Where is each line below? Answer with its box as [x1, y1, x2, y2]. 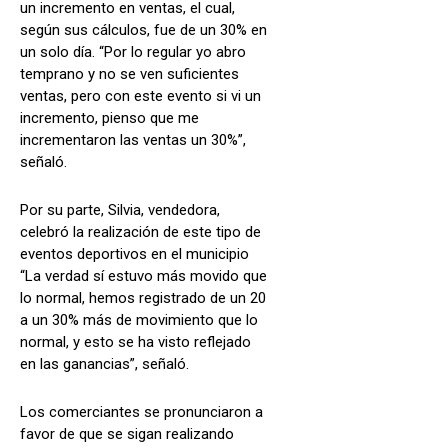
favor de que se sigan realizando [20, 424, 234, 443]
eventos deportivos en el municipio [20, 244, 249, 263]
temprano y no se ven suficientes [20, 64, 239, 83]
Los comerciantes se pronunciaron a [20, 402, 263, 421]
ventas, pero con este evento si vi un [20, 86, 261, 105]
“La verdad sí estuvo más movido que [20, 266, 267, 285]
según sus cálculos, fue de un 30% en [20, 20, 267, 39]
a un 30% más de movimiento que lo [20, 310, 258, 329]
